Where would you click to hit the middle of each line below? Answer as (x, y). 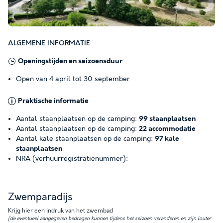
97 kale (167, 139)
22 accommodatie (167, 129)
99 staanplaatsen (167, 119)
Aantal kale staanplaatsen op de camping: (85, 139)
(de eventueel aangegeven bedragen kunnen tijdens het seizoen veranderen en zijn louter (110, 218)
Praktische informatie (53, 101)
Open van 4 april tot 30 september (73, 79)
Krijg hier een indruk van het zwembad (60, 211)
